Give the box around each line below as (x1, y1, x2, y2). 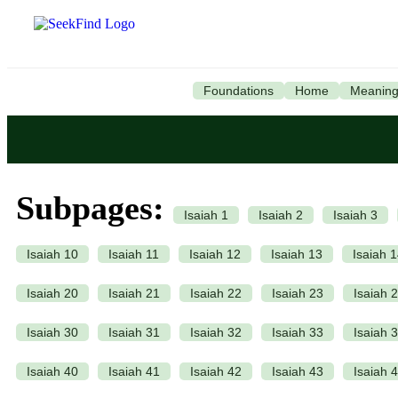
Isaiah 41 (108, 364, 160, 378)
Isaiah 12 (189, 247, 241, 261)
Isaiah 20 (27, 286, 78, 300)
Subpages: (16, 189, 164, 227)
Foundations (203, 84, 274, 98)
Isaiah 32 (190, 325, 242, 339)
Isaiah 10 (27, 247, 78, 261)
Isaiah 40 (27, 364, 78, 378)
